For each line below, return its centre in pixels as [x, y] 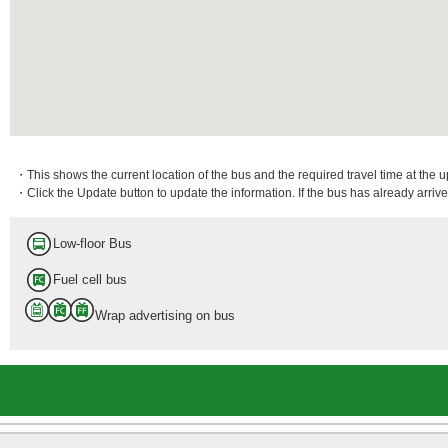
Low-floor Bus [92, 243]
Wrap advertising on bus [165, 315]
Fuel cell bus [90, 279]
